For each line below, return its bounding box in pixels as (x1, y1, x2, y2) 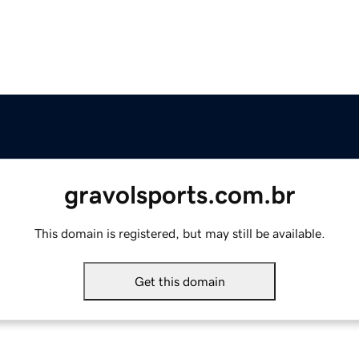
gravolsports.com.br (63, 182, 296, 208)
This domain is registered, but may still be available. (34, 227, 325, 240)
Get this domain (134, 275, 225, 288)
